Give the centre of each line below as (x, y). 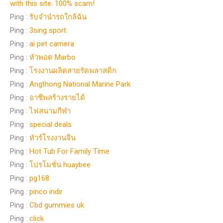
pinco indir (46, 191)
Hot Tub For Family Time (69, 151)
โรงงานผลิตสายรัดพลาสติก (73, 70)
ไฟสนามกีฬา (50, 111)
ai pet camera (52, 44)
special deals (51, 124)
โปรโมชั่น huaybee (60, 165)
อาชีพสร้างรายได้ (57, 97)
